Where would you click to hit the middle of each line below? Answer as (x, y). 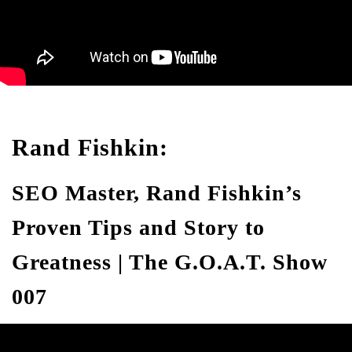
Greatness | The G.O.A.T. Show (170, 262)
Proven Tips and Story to (138, 227)
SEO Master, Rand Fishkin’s (157, 193)
